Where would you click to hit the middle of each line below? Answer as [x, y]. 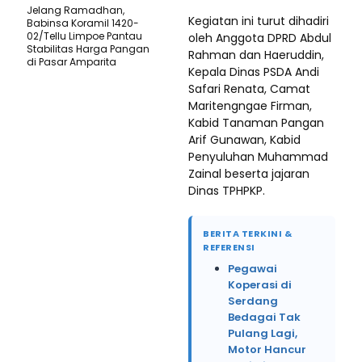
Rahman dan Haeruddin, [256, 55]
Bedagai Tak [264, 318]
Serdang [253, 301]
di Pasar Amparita [72, 62]
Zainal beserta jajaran [249, 174]
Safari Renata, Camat [249, 89]
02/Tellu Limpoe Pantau [84, 36]
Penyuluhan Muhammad [258, 157]
